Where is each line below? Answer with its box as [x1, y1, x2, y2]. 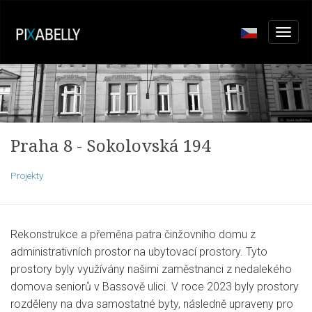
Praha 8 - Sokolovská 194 [10, 133, 210, 157]
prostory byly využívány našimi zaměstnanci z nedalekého [10, 262, 292, 276]
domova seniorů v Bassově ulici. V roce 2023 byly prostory [10, 279, 299, 293]
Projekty [10, 169, 43, 181]
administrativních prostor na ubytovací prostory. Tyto [10, 244, 267, 258]
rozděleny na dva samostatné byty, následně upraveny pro [10, 297, 293, 311]
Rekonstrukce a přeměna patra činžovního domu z [10, 227, 256, 241]
